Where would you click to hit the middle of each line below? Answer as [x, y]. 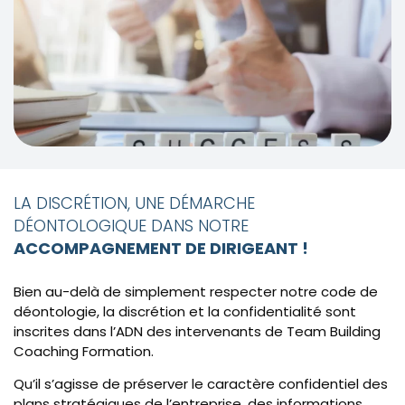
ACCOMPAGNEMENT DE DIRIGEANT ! [161, 248]
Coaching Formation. [84, 351]
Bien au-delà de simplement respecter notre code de [196, 291]
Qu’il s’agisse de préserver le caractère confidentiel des [201, 384]
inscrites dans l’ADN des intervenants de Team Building [197, 331]
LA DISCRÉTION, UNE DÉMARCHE [134, 202]
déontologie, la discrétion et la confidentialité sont [185, 311]
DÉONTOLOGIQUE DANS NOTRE [131, 225]
